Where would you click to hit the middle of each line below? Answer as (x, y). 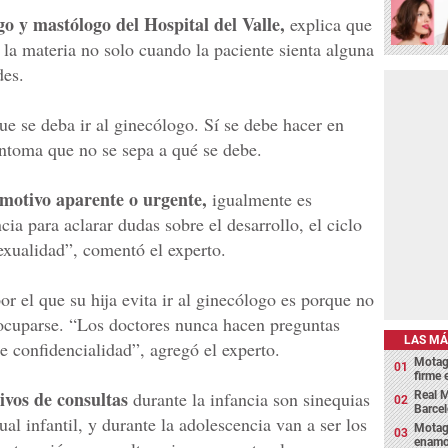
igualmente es (259, 199)
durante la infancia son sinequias (249, 399)
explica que (331, 24)
